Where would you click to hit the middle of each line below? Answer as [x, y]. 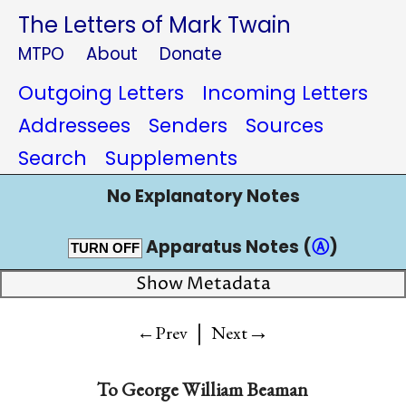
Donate [191, 54]
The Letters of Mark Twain [155, 25]
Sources [285, 126]
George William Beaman [215, 389]
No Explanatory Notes [203, 196]
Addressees [74, 126]
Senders [188, 126]
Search [53, 158]
